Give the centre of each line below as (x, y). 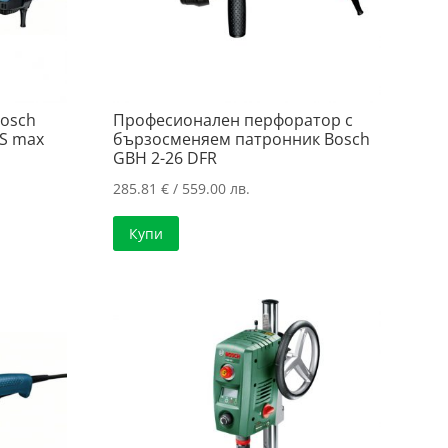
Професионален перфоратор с (232, 119)
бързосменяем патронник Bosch (241, 138)
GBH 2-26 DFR (164, 157)
